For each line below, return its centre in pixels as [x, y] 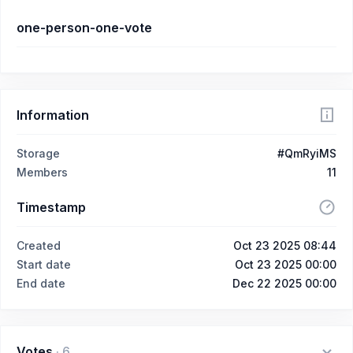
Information [53, 115]
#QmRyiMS [307, 153]
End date [41, 283]
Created [39, 245]
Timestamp [51, 207]
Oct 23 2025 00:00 [286, 264]
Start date [44, 264]
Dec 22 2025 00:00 [284, 283]
